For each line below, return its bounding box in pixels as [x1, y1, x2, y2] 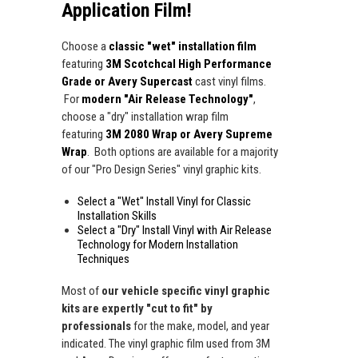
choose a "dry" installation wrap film [62, 109, 229, 125]
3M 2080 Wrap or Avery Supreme [105, 127, 272, 142]
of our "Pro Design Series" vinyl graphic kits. [62, 162, 261, 177]
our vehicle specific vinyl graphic [101, 284, 270, 299]
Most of [62, 284, 101, 299]
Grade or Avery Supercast [62, 74, 193, 89]
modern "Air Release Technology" [82, 92, 253, 107]
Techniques [78, 252, 129, 267]
